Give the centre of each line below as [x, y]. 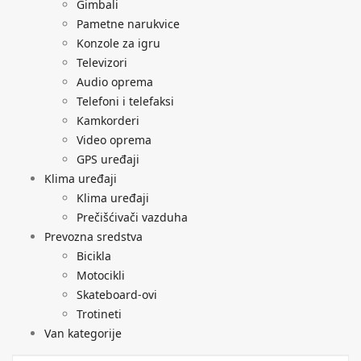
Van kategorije [83, 333]
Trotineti [99, 313]
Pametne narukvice [128, 23]
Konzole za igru [118, 43]
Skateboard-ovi [117, 294]
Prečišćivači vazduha [132, 217]
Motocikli [101, 275]
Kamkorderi [108, 120]
